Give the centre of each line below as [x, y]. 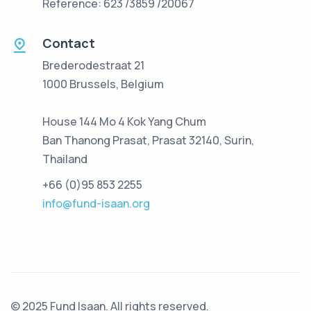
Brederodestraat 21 [93, 65]
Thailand [65, 159]
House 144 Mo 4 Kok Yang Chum [124, 121]
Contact [69, 43]
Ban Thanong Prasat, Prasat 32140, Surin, [148, 140]
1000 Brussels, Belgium [103, 84]
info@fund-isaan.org [96, 203]
